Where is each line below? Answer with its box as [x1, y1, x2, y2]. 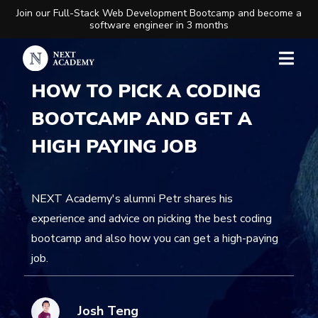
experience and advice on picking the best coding [31, 210, 272, 226]
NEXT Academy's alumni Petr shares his [31, 190, 233, 207]
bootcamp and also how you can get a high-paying [31, 230, 278, 246]
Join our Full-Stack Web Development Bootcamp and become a [16, 6, 302, 20]
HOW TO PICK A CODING [31, 78, 261, 104]
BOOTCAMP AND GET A [31, 106, 252, 131]
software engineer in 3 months [89, 18, 229, 32]
